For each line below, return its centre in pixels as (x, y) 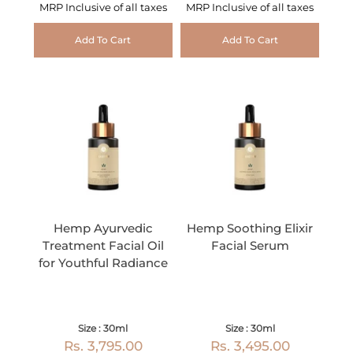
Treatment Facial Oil (103, 246)
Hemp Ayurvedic (103, 229)
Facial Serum (250, 246)
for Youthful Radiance (103, 263)
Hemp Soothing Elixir (250, 229)
